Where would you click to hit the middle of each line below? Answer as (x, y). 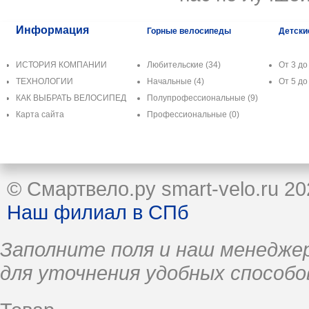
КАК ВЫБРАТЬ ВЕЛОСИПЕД (71, 98)
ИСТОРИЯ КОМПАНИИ (61, 64)
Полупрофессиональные (197, 98)
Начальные (170, 81)
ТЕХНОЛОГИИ (44, 81)
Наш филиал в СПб (98, 212)
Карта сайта (40, 114)
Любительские (176, 64)
